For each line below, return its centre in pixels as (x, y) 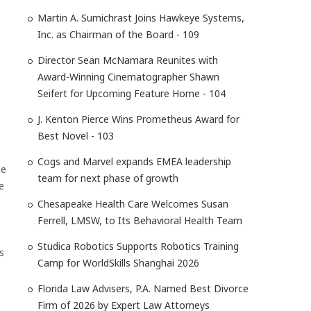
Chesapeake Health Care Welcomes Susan (133, 204)
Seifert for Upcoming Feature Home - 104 (132, 93)
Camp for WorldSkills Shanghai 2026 (118, 263)
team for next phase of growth (108, 178)
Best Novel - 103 (76, 136)
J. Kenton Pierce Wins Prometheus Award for (138, 119)
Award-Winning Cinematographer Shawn (128, 77)
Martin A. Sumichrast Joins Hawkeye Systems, (141, 18)
